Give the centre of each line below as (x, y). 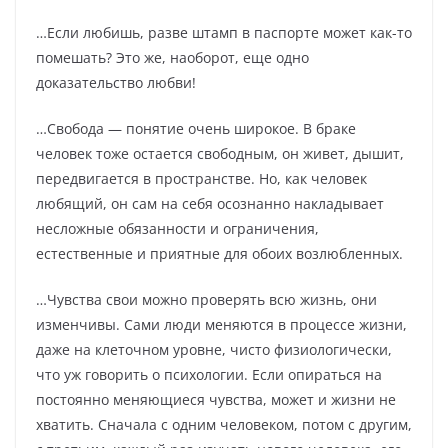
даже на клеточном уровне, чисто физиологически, (214, 350)
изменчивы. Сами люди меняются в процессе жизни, (221, 325)
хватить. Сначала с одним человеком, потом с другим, (224, 425)
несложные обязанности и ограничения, (177, 229)
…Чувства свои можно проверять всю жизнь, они (206, 300)
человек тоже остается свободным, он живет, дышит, (220, 154)
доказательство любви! (116, 83)
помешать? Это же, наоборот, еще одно (172, 58)
